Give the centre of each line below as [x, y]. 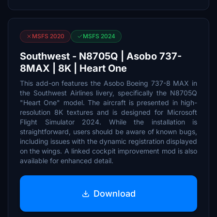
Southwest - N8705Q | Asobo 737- [101, 56]
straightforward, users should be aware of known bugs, [108, 132]
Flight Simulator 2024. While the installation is [108, 122]
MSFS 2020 [48, 36]
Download [114, 193]
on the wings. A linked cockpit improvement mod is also [108, 151]
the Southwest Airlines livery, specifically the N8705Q [108, 93]
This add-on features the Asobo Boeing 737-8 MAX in [108, 83]
